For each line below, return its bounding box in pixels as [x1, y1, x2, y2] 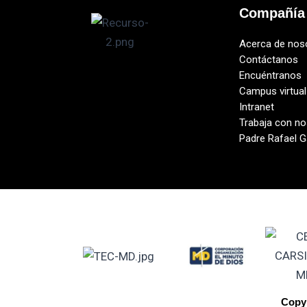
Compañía [239, 5, 306, 21]
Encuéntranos [239, 69, 302, 82]
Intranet [239, 100, 275, 113]
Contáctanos [239, 53, 299, 66]
